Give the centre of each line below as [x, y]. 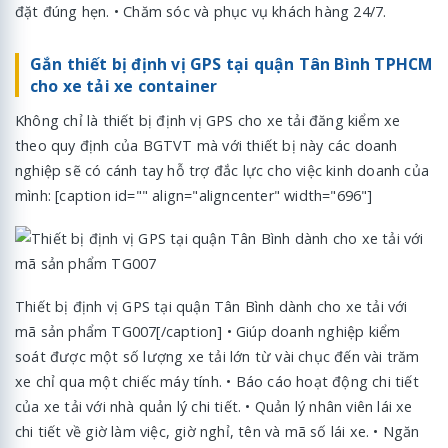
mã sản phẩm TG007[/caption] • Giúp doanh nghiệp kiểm [208, 331]
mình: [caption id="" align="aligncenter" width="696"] [194, 195]
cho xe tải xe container [123, 86]
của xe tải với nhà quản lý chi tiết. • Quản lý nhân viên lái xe [214, 406]
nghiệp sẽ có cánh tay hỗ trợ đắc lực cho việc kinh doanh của [222, 170]
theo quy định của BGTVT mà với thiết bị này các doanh [206, 145]
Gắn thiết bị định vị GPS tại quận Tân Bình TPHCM [231, 64]
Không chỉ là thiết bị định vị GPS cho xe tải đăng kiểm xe [208, 120]
